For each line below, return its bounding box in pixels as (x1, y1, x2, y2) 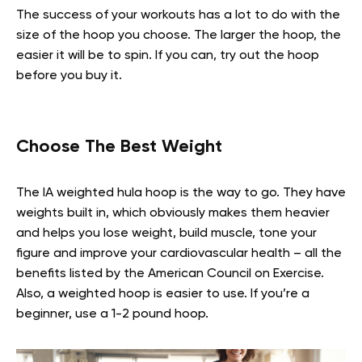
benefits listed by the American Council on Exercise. (16, 267, 324, 280)
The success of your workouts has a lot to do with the (16, 8, 340, 22)
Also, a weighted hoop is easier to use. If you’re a (16, 287, 309, 301)
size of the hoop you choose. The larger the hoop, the (16, 28, 341, 42)
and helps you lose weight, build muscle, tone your (16, 226, 317, 240)
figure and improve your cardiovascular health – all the (16, 246, 342, 260)
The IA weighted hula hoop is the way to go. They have (16, 186, 346, 200)
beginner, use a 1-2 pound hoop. (16, 307, 208, 321)
